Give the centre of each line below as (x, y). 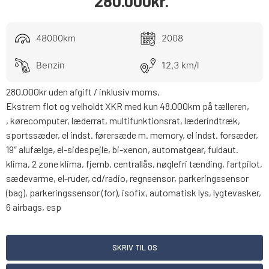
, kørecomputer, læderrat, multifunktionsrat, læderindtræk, (123, 120)
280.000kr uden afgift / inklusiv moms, (83, 91)
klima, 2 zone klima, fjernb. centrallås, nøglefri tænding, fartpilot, (134, 163)
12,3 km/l (180, 65)
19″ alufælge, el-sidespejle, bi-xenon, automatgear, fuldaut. (122, 149)
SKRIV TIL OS (134, 247)
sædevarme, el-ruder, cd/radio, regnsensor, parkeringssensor (127, 178)
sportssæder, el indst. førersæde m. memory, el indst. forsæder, (132, 134)
